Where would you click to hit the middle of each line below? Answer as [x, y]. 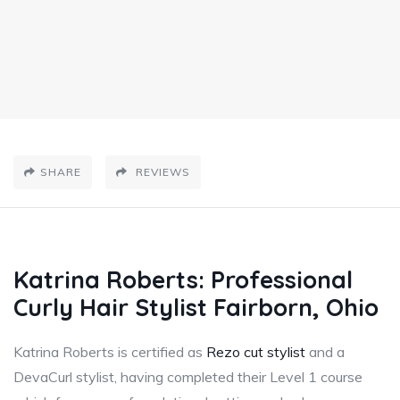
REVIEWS [161, 171]
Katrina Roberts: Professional [183, 279]
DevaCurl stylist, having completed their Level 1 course [188, 376]
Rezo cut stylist [256, 351]
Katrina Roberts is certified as [110, 351]
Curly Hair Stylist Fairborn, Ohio [196, 307]
